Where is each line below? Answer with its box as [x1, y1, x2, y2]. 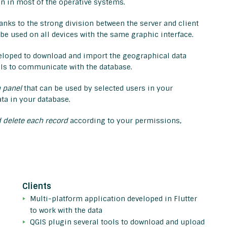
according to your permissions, [68, 116, 181, 126]
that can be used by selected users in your [22, 84, 173, 93]
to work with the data [30, 206, 102, 215]
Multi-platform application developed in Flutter [30, 194, 197, 204]
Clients [22, 181, 51, 192]
